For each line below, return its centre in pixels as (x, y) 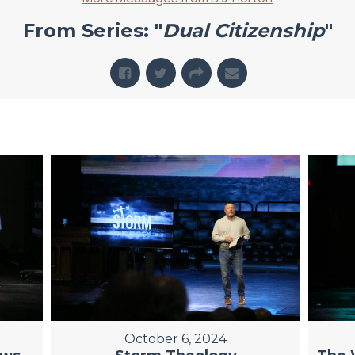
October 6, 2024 (176, 339)
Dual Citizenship (243, 31)
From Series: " (92, 31)
